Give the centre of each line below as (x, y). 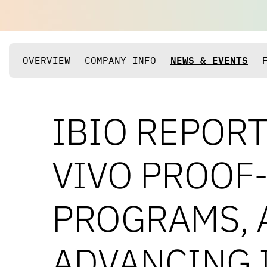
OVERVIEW (46, 60)
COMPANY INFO (120, 60)
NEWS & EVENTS (209, 60)
